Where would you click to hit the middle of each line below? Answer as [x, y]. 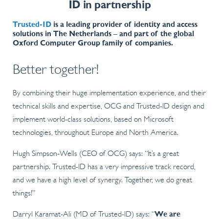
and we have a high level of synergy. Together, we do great [102, 181]
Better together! [55, 71]
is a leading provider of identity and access [124, 25]
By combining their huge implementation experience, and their [109, 94]
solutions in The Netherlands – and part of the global [103, 34]
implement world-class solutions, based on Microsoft [93, 120]
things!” [24, 194]
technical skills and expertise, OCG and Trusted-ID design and [108, 107]
